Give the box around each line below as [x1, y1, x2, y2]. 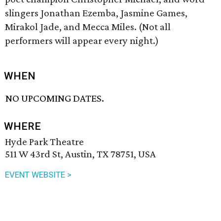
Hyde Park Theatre [5, 136, 84, 148]
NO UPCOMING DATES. [5, 92, 105, 105]
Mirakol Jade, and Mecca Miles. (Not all [5, 21, 171, 33]
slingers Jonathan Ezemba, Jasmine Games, [5, 7, 187, 19]
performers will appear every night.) [5, 35, 159, 46]
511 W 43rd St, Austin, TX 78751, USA [5, 148, 156, 160]
